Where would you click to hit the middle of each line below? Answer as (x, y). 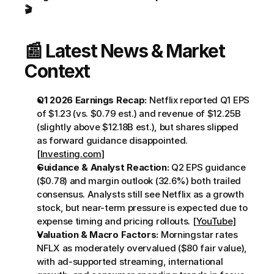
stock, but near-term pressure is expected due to (142, 208)
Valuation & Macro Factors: (98, 235)
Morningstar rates (198, 235)
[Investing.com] (71, 154)
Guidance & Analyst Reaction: (103, 167)
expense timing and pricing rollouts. (115, 221)
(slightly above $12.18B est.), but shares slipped (138, 127)
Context (57, 71)
